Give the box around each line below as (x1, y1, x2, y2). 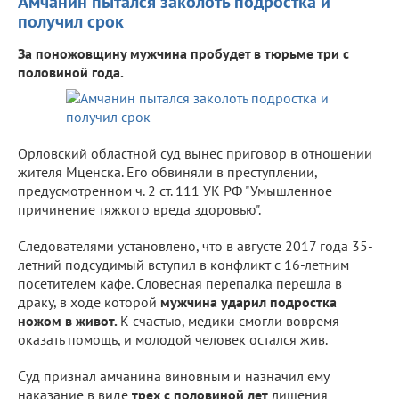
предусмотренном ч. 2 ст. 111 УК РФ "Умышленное (18, 181, 332, 199)
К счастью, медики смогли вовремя (120, 311, 339, 330)
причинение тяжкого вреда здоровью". (18, 199, 261, 218)
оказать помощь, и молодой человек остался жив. (18, 330, 328, 348)
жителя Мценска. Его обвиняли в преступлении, (18, 162, 317, 181)
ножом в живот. (18, 311, 120, 330)
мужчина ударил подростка (160, 292, 337, 311)
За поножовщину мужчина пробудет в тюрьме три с (18, 44, 349, 62)
